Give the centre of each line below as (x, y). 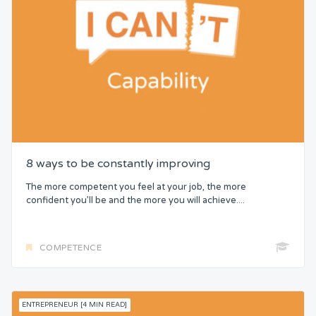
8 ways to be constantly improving (118, 163)
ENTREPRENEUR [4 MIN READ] (75, 305)
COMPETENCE (71, 248)
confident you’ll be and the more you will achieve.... (135, 200)
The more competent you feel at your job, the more (136, 187)
